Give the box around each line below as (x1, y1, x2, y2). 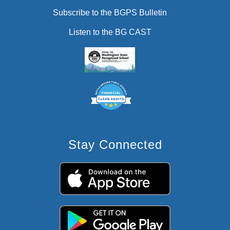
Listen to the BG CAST (68, 28, 151, 37)
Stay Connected (68, 137, 162, 151)
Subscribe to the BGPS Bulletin (53, 8, 167, 17)
